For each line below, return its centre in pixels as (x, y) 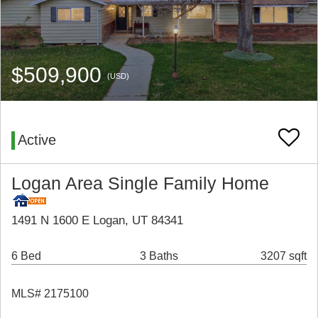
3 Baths (159, 256)
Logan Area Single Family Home (140, 184)
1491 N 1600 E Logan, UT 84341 (97, 221)
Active (37, 140)
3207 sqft (284, 256)
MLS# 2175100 (50, 294)
